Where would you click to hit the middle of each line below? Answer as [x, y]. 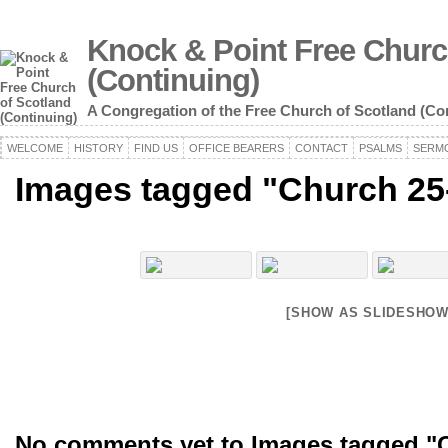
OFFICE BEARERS [236, 148]
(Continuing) [173, 80]
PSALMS [380, 148]
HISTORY [98, 148]
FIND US [156, 148]
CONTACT [321, 148]
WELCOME [35, 148]
